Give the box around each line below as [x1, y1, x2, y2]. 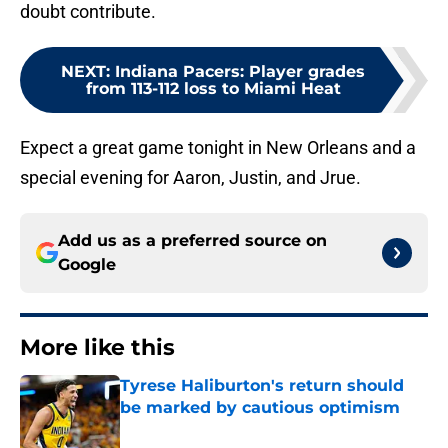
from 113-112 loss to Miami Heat [85, 79, 341, 99]
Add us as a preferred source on [58, 231, 327, 251]
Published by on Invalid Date [119, 419, 293, 436]
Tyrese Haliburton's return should [120, 376, 404, 396]
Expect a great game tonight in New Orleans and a [20, 137, 416, 159]
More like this [20, 334, 175, 362]
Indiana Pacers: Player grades [115, 62, 365, 82]
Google [58, 255, 116, 275]
